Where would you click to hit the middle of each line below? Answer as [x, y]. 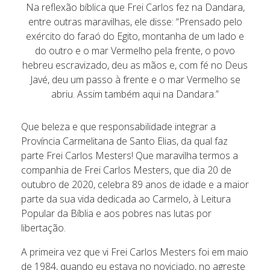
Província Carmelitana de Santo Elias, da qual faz [124, 141]
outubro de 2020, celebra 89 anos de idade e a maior [135, 184]
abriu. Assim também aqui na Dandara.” [135, 94]
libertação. [43, 228]
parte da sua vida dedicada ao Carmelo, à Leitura [126, 199]
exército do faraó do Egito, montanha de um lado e [135, 36]
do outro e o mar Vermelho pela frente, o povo [135, 50]
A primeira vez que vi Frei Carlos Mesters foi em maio [135, 252]
